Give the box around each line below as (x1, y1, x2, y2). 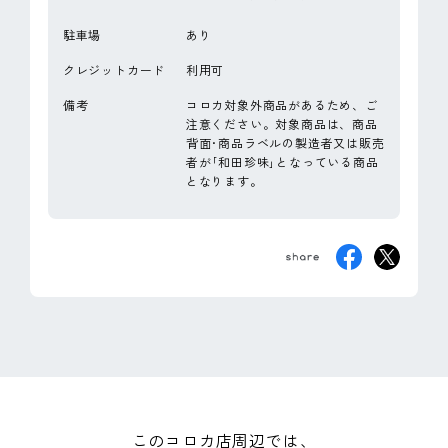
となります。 (185, 173, 263, 189)
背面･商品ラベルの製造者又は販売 (185, 135, 385, 151)
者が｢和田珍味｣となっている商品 (185, 154, 379, 170)
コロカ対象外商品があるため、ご (185, 97, 378, 113)
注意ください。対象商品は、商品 (185, 116, 378, 132)
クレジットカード (62, 62, 166, 78)
